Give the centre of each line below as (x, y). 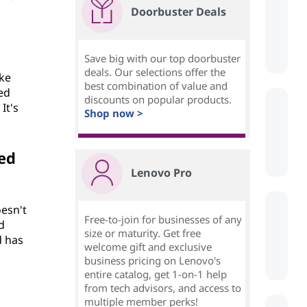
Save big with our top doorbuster (162, 59)
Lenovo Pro (161, 173)
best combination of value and (156, 86)
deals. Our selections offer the (155, 72)
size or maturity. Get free (143, 233)
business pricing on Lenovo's (152, 261)
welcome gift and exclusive (148, 247)
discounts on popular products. (158, 100)
